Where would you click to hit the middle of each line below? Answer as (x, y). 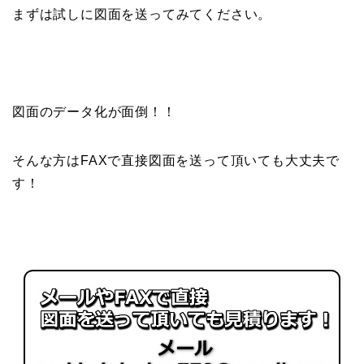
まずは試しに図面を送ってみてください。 (142, 15)
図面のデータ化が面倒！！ (94, 112)
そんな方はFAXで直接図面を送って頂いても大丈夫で (176, 161)
